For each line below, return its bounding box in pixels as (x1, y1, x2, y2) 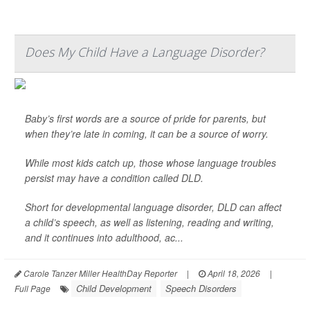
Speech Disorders (165, 282, 237, 295)
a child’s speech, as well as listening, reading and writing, (25, 215, 274, 230)
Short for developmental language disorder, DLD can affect (25, 200, 282, 215)
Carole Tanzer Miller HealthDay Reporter (21, 267, 177, 280)
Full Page (15, 282, 51, 295)
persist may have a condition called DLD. (25, 171, 203, 185)
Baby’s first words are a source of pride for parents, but (25, 111, 266, 126)
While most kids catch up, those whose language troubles (25, 156, 276, 170)
